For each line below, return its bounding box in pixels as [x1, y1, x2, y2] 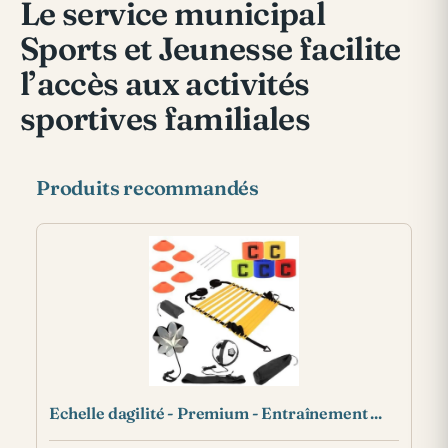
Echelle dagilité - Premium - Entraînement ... [49, 402, 382, 423]
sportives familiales [20, 98, 311, 138]
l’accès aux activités [20, 63, 310, 103]
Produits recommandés [36, 174, 259, 200]
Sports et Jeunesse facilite [20, 28, 401, 68]
